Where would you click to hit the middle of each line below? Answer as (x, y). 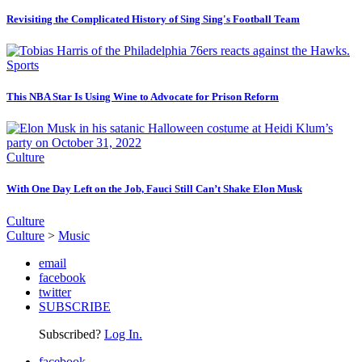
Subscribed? (72, 334)
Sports (23, 65)
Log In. (123, 334)
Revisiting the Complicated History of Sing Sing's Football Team (153, 19)
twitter (55, 292)
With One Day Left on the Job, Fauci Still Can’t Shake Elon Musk (154, 189)
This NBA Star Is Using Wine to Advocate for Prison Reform (143, 97)
